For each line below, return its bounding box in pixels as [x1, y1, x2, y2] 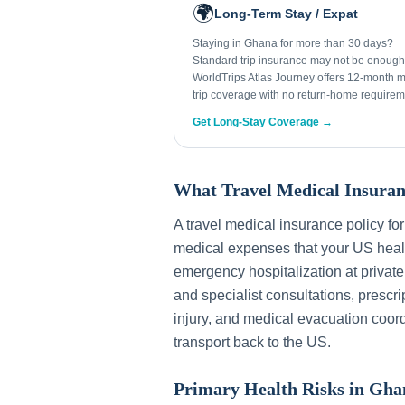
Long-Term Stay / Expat [214, 6, 358, 21]
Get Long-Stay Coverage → [193, 116, 333, 128]
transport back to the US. [174, 334, 331, 350]
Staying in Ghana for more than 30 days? [193, 37, 393, 50]
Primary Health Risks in [174, 379, 369, 399]
